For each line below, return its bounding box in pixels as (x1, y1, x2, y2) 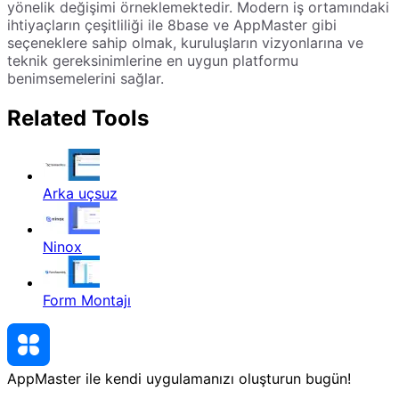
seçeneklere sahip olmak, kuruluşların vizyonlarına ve (7, 34, 363, 52)
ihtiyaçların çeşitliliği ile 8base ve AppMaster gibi (7, 16, 337, 34)
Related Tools (7, 104, 149, 131)
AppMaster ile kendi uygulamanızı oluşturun (7, 369, 301, 387)
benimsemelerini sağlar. (7, 69, 164, 87)
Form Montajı (43, 290, 131, 309)
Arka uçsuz (43, 183, 118, 202)
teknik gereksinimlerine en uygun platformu (7, 52, 298, 69)
